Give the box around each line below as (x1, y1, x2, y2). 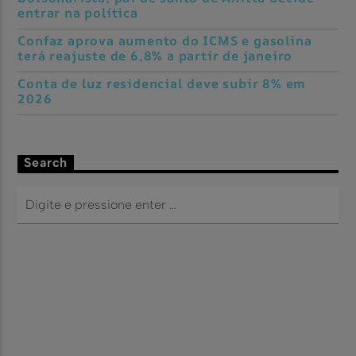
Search (24, 155, 68, 171)
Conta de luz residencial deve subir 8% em (17, 74, 307, 92)
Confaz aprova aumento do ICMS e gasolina (17, 31, 312, 49)
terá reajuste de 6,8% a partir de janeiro (17, 46, 293, 64)
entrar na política (17, 3, 138, 21)
